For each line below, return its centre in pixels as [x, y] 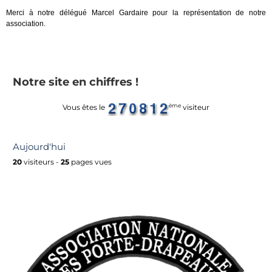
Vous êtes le [85, 107]
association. [26, 24]
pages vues [90, 162]
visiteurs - [41, 162]
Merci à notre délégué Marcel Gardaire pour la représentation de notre [136, 13]
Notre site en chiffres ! [76, 82]
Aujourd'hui [39, 147]
